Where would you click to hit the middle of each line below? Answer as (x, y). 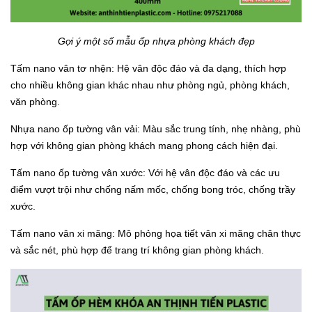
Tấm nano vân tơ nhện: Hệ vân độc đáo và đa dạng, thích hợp (148, 68)
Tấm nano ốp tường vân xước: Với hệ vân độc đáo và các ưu (145, 172)
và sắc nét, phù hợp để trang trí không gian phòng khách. (137, 250)
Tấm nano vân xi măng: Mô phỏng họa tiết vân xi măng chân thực (156, 233)
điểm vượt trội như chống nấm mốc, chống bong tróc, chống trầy (153, 189)
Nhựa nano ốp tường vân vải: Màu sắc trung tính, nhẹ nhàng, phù (156, 128)
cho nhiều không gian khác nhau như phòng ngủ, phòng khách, (150, 85)
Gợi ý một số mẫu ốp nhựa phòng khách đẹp (156, 41)
